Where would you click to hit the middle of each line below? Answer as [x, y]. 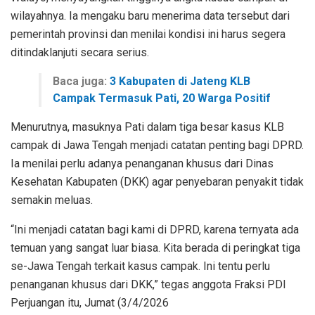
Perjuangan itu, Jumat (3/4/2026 [90, 302]
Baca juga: [81, 81]
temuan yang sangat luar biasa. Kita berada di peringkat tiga [155, 247]
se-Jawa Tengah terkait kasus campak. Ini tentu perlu [140, 266]
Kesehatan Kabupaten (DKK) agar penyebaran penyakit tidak [157, 181]
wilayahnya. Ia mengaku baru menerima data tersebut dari [150, 15]
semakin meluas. [52, 200]
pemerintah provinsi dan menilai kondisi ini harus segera [148, 34]
